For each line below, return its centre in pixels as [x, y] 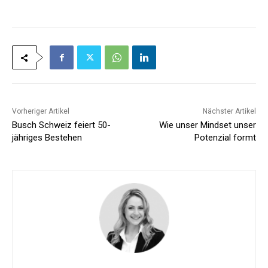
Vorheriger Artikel [41, 112]
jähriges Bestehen [47, 138]
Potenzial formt [225, 138]
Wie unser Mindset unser [207, 125]
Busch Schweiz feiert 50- [61, 125]
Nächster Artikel [229, 112]
